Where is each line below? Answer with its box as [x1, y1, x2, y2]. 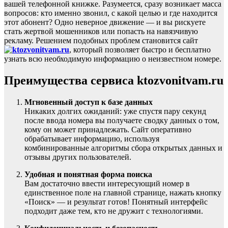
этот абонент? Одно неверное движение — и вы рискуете [4, 18, 206, 27]
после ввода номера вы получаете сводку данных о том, [24, 116, 219, 125]
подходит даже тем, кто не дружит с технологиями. [24, 207, 203, 216]
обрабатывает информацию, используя [24, 134, 159, 144]
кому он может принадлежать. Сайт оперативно [24, 125, 191, 134]
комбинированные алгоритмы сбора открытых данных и [24, 144, 222, 153]
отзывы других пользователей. [24, 153, 131, 162]
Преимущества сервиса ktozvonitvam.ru [4, 74, 223, 88]
